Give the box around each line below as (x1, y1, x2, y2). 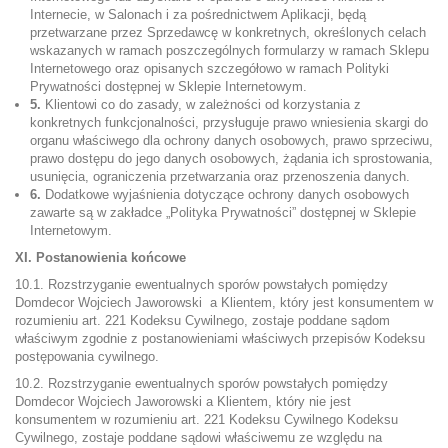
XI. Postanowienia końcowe (15, 250, 186, 265)
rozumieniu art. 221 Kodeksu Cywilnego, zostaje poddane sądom (15, 313, 390, 328)
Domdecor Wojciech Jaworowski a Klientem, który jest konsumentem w (15, 295, 433, 310)
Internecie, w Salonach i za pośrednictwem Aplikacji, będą (30, 7, 366, 22)
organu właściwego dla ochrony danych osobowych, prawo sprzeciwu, (30, 133, 433, 148)
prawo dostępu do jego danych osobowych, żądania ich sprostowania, (30, 151, 433, 166)
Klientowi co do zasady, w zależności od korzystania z (41, 97, 361, 112)
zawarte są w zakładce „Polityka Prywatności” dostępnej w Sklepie (30, 205, 416, 220)
